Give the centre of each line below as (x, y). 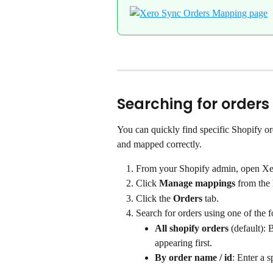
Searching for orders (193, 104)
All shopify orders (192, 228)
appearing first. (183, 243)
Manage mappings (197, 183)
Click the (154, 198)
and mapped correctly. (159, 144)
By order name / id (193, 257)
